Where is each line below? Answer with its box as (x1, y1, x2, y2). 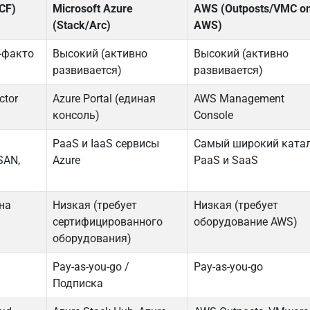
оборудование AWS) (194, 215, 298, 229)
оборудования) (53, 232, 132, 246)
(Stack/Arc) (53, 19, 111, 33)
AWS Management (194, 92, 285, 106)
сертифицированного (53, 215, 163, 229)
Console (194, 109, 234, 122)
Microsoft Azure (53, 2, 134, 16)
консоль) (53, 109, 100, 122)
